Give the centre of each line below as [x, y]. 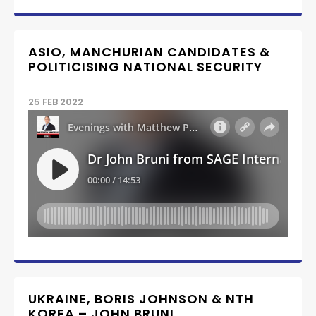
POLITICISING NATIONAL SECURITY [145, 66]
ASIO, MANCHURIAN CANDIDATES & [149, 51]
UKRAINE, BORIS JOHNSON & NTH [141, 298]
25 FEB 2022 [56, 102]
